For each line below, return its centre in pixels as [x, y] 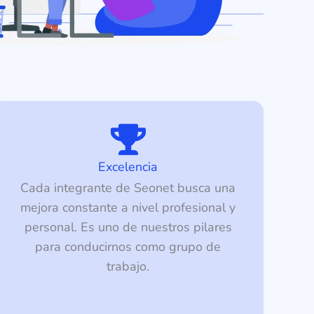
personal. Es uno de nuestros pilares [128, 227]
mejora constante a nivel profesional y [128, 208]
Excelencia [128, 167]
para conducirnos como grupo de [128, 247]
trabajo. [128, 267]
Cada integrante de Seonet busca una [128, 188]
